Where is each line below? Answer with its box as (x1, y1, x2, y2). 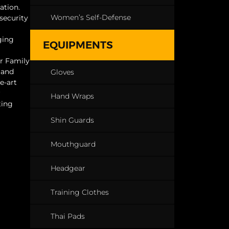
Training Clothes (50, 188, 109, 197)
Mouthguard (50, 140, 96, 149)
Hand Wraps (50, 91, 94, 101)
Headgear (50, 164, 85, 173)
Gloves (50, 67, 74, 77)
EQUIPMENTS (42, 39, 113, 51)
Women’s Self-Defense (50, 13, 131, 22)
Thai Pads (50, 212, 85, 221)
